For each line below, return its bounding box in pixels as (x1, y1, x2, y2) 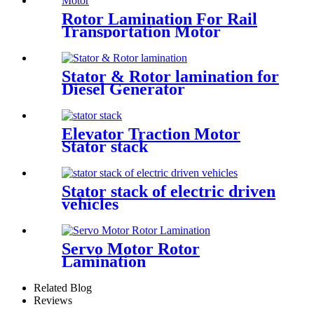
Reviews (34, 294, 72, 306)
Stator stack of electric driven (62, 182, 275, 200)
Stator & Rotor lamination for (62, 67, 279, 86)
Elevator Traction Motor (62, 124, 240, 143)
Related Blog (34, 281, 92, 294)
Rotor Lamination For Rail (62, 10, 257, 29)
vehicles (62, 194, 118, 213)
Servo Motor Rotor (62, 239, 200, 258)
